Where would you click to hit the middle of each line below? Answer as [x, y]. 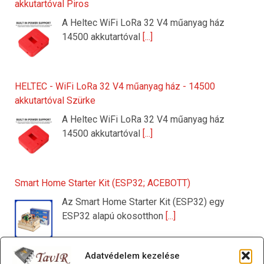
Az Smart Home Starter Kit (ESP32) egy [143, 202]
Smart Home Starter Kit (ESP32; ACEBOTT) [103, 183]
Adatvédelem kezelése [132, 255]
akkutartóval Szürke [55, 101]
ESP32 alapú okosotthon [114, 216]
